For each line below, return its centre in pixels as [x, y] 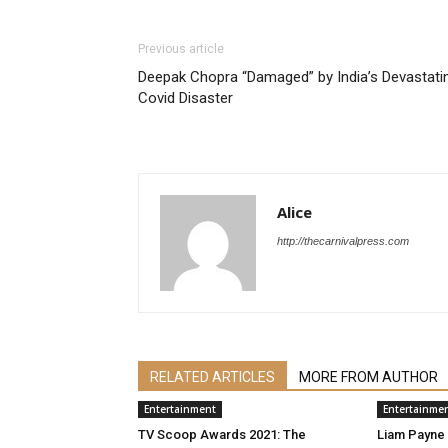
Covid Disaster [185, 98]
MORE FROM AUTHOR [368, 377]
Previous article [181, 49]
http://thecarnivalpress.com [343, 241]
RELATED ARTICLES [212, 377]
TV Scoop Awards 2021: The [222, 434]
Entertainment [180, 409]
